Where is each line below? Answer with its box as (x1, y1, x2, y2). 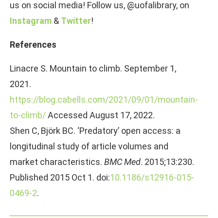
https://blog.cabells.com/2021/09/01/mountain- (10, 94, 198, 105)
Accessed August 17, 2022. (46, 109, 155, 120)
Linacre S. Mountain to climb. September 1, (10, 63, 176, 73)
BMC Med (104, 156, 141, 167)
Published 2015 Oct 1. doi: (10, 172, 110, 182)
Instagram (10, 15, 52, 26)
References (10, 39, 56, 50)
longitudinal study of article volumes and (10, 141, 168, 151)
